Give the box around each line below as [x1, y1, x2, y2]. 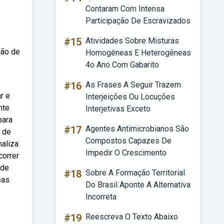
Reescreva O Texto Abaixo [85, 212, 178, 221]
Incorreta [85, 192, 116, 201]
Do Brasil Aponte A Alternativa [85, 180, 190, 189]
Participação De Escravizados [85, 16, 190, 25]
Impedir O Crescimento [85, 148, 166, 157]
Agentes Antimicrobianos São [85, 124, 189, 133]
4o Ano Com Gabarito [85, 60, 159, 69]
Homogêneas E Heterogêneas [85, 48, 191, 57]
